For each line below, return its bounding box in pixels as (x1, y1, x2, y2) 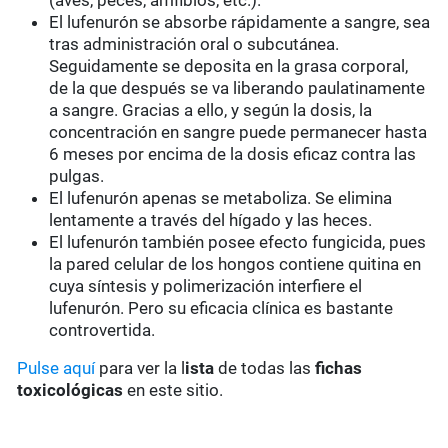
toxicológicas (17, 380, 124, 401)
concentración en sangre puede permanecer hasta (49, 122, 428, 143)
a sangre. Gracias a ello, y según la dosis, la (49, 100, 373, 121)
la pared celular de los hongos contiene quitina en (49, 254, 422, 275)
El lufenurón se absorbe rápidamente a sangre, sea (49, 12, 431, 33)
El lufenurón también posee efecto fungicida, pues (49, 232, 427, 253)
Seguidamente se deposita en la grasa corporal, (49, 56, 409, 77)
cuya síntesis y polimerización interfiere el (49, 276, 363, 297)
